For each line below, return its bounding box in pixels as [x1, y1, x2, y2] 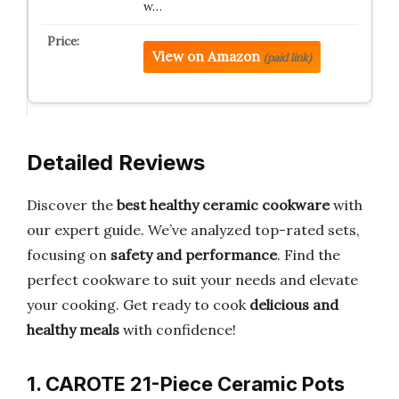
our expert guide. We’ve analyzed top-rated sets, [27, 221, 360, 239]
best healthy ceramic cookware [117, 196, 330, 214]
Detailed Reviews [27, 150, 205, 175]
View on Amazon [151, 48, 260, 65]
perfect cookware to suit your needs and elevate [27, 271, 358, 289]
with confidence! [119, 321, 236, 338]
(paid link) [263, 51, 312, 64]
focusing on [27, 246, 110, 264]
